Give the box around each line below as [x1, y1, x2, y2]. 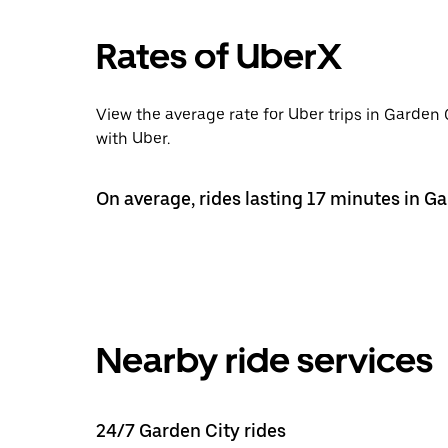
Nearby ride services [96, 338, 433, 382]
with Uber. [96, 128, 170, 148]
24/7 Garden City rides [96, 419, 286, 441]
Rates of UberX [96, 34, 342, 78]
